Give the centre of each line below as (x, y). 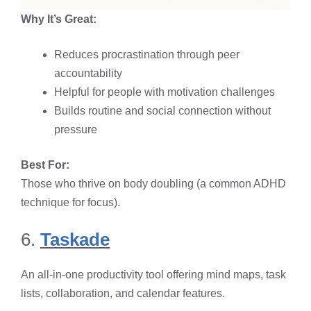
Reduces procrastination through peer (147, 54)
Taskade (75, 239)
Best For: (45, 165)
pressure (76, 129)
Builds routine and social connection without (162, 110)
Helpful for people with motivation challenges (165, 92)
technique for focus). (70, 202)
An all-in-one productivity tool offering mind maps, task (153, 274)
